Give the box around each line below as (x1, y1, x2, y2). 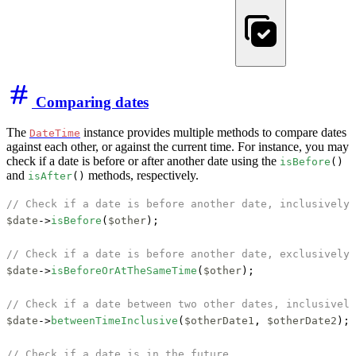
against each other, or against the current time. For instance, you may (6, 140, 349, 154)
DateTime (29, 127, 80, 140)
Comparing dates (32, 93, 149, 110)
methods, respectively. (85, 168, 199, 183)
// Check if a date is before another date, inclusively (6, 198, 350, 211)
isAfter (28, 170, 72, 183)
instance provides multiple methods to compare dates (80, 126, 346, 140)
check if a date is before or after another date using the (6, 154, 280, 168)
